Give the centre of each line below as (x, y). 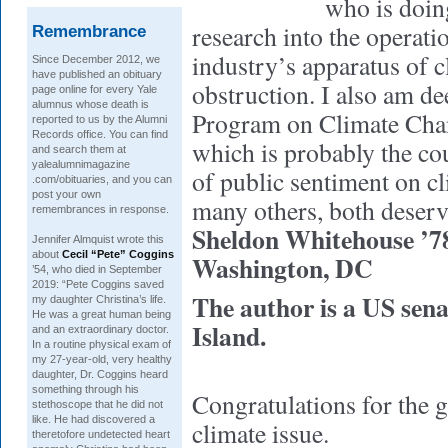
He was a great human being (101, 314)
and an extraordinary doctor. (100, 329)
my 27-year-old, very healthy (102, 359)
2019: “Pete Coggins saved (98, 284)
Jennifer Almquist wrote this (98, 239)
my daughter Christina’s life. (99, 299)
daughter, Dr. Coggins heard (100, 374)
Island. (229, 336)
